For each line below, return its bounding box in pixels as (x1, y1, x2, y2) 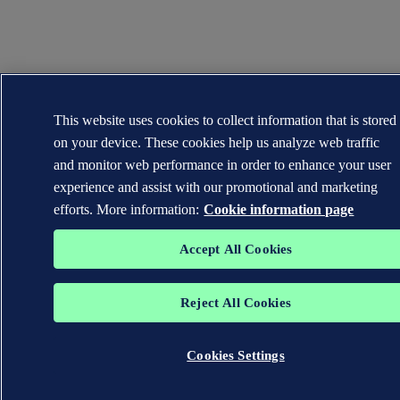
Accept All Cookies (179, 242, 293, 256)
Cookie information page (204, 202, 354, 217)
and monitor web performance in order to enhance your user (54, 157, 392, 172)
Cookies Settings (187, 348, 285, 362)
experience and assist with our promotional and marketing (54, 179, 379, 195)
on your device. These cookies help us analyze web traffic (54, 135, 380, 150)
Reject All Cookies (180, 296, 291, 310)
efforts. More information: (54, 202, 200, 217)
